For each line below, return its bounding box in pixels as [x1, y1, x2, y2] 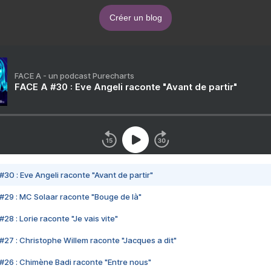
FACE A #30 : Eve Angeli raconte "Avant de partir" [15, 81, 237, 93]
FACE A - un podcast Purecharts [15, 71, 134, 80]
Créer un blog [109, 13, 162, 22]
